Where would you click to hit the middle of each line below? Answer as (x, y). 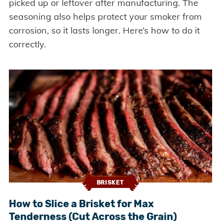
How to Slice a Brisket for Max (81, 203)
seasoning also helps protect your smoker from (105, 17)
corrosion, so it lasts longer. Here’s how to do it (104, 31)
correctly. (27, 44)
